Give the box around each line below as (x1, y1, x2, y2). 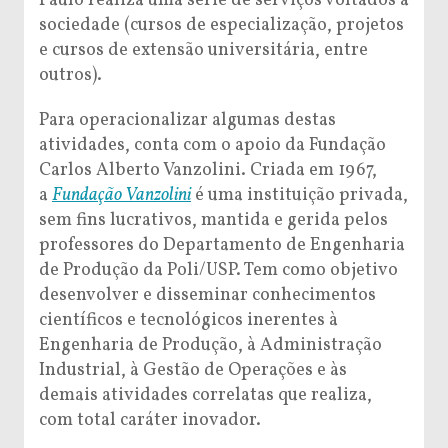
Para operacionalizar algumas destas (39, 107, 336, 133)
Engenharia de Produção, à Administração (39, 332, 382, 358)
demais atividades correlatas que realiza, (39, 382, 372, 408)
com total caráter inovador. (39, 407, 261, 433)
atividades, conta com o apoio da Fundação (39, 132, 386, 158)
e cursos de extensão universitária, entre (39, 37, 368, 63)
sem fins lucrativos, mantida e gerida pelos (39, 207, 388, 233)
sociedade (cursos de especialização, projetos (39, 12, 404, 38)
